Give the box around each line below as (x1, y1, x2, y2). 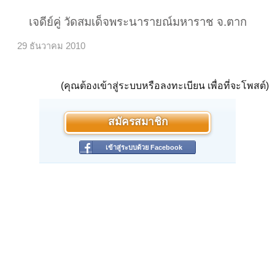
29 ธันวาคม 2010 (17, 41, 86, 52)
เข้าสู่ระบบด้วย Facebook (106, 144, 182, 152)
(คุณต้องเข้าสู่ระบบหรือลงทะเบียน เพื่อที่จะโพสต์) (61, 80, 269, 91)
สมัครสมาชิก (107, 117, 168, 128)
